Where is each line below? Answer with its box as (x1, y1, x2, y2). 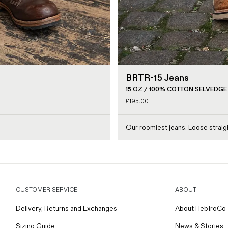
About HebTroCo (175, 204, 226, 213)
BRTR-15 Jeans (125, 72, 189, 83)
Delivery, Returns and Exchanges (16, 204, 117, 213)
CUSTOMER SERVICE (16, 186, 77, 194)
